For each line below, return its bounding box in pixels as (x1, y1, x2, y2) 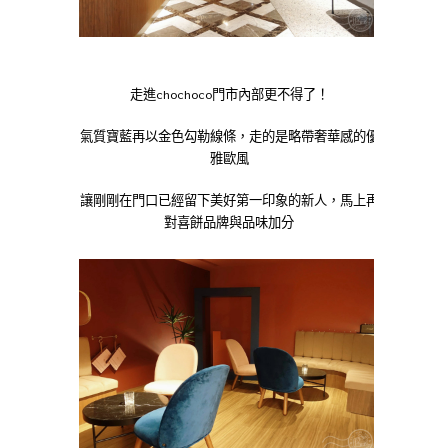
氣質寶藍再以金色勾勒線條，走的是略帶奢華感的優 (79, 129, 379, 144)
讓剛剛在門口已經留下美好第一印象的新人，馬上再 (79, 193, 379, 208)
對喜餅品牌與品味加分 (164, 215, 294, 230)
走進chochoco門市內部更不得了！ (129, 87, 329, 102)
